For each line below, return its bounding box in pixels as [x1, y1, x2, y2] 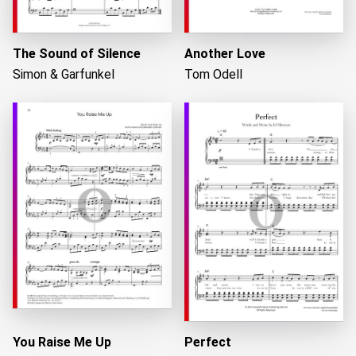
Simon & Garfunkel [13, 67, 114, 83]
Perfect [184, 334, 231, 350]
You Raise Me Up [13, 334, 111, 350]
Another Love [184, 46, 265, 62]
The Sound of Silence [13, 46, 141, 62]
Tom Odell [184, 67, 242, 83]
